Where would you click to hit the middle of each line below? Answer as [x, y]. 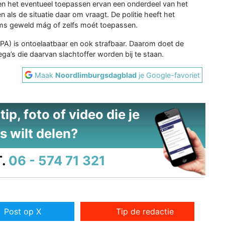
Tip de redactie [145, 212]
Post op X [22, 212]
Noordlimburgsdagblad [96, 75]
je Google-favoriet [168, 75]
